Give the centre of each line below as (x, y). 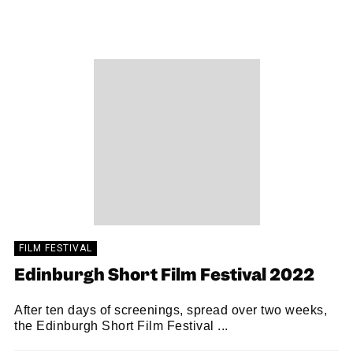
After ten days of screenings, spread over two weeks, (171, 310)
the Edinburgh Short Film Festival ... (121, 326)
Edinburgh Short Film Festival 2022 (164, 277)
